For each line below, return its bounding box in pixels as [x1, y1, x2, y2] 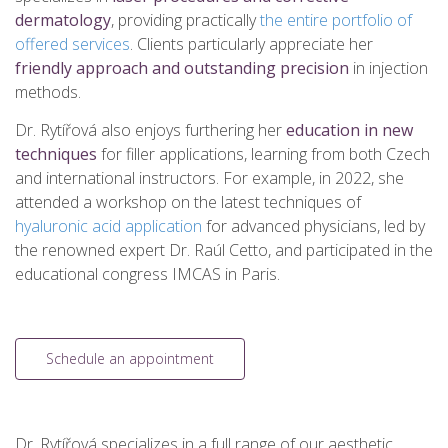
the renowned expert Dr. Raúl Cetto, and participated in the [15, 239, 433, 261]
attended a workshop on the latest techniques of [15, 191, 361, 213]
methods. [15, 81, 81, 103]
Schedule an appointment [46, 349, 214, 368]
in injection [349, 57, 428, 79]
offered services [15, 33, 130, 55]
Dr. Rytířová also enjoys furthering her [15, 119, 286, 141]
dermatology [15, 9, 111, 31]
